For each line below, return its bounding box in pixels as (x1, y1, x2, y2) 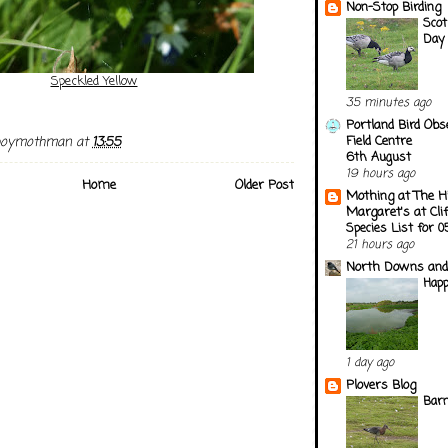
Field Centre (346, 131, 412, 151)
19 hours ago (346, 164, 415, 183)
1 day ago (346, 353, 394, 372)
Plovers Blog (346, 375, 416, 395)
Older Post (235, 175, 294, 195)
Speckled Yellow (50, 72, 138, 91)
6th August (346, 147, 411, 167)
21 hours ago (346, 235, 414, 254)
